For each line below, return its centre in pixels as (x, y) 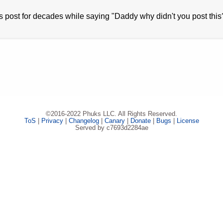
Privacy (52, 120)
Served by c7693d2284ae (111, 127)
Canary (114, 120)
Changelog (84, 120)
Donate (140, 120)
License (188, 120)
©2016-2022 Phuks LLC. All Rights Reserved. (111, 113)
